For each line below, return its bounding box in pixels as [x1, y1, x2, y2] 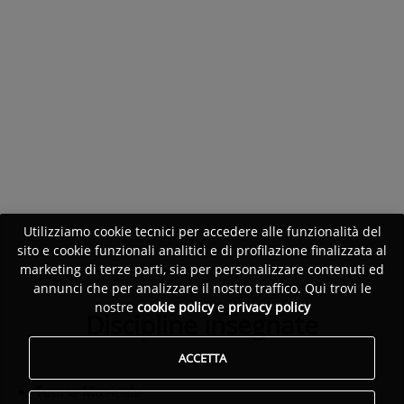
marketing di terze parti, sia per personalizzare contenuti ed [20, 261, 384, 279]
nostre [94, 298, 137, 317]
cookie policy [136, 298, 214, 317]
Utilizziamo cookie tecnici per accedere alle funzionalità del [23, 223, 381, 241]
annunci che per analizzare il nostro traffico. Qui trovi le [32, 280, 372, 298]
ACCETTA [178, 349, 226, 366]
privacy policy [227, 298, 310, 317]
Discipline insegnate [86, 308, 318, 343]
